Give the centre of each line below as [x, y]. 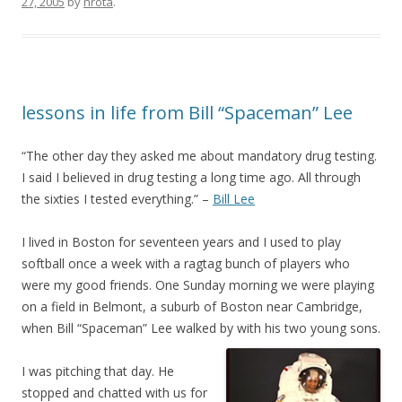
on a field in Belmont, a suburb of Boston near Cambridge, [192, 306]
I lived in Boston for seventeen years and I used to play [181, 242]
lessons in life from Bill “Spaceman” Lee [187, 113]
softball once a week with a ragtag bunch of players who [186, 263]
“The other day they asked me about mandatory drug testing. [199, 156]
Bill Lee [234, 199]
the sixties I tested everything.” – [117, 199]
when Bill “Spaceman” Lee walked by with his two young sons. [201, 328]
